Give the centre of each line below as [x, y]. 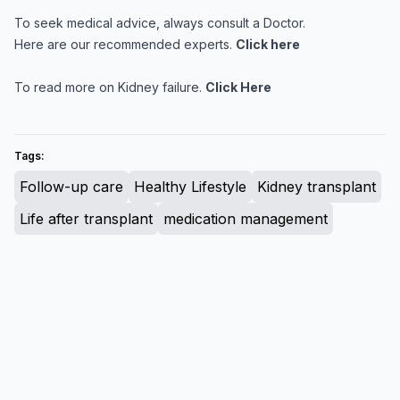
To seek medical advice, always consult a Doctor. [160, 23]
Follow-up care [71, 187]
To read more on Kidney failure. [110, 87]
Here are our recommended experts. [125, 44]
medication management [246, 219]
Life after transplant [86, 219]
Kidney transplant [317, 187]
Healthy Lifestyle [190, 187]
